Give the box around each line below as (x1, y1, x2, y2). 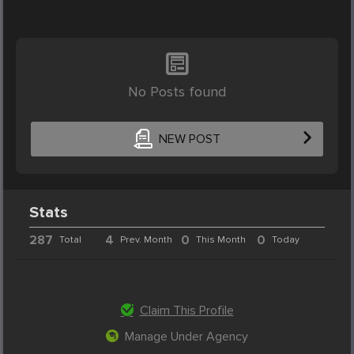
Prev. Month (120, 233, 173, 246)
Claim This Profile (139, 302, 234, 318)
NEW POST (158, 131, 220, 148)
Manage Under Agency (125, 328, 248, 345)
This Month (195, 233, 246, 246)
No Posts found (128, 82, 226, 100)
